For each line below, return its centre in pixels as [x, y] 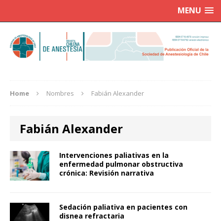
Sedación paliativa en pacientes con [123, 207]
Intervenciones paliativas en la [114, 155]
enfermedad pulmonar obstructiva [121, 164]
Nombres [60, 93]
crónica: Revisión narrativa [107, 173]
